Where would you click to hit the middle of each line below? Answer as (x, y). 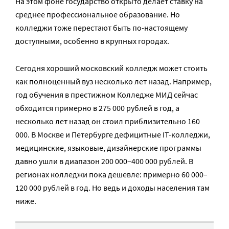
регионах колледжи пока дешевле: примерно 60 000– (111, 175)
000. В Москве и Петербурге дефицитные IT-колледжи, (113, 135)
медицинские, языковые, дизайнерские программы (108, 148)
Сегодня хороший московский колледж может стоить (111, 68)
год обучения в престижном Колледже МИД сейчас (107, 95)
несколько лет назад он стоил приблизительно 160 (108, 121)
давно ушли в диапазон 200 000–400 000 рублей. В (104, 161)
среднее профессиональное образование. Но (98, 15)
